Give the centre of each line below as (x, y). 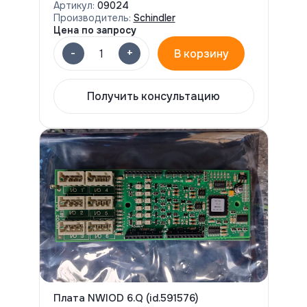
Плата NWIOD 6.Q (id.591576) (125, 298)
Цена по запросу (95, 30)
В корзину (201, 53)
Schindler (154, 18)
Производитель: (92, 18)
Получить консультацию (153, 96)
